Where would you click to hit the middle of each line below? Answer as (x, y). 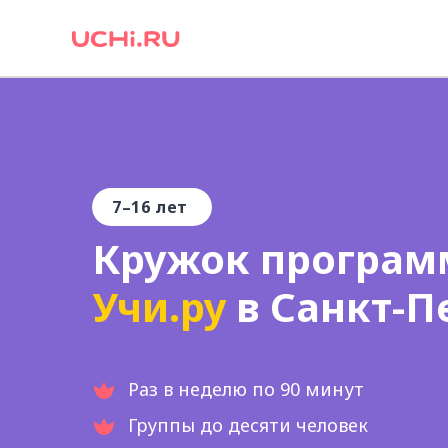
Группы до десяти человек (248, 425)
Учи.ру (164, 306)
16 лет (160, 207)
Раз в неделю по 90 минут (246, 389)
